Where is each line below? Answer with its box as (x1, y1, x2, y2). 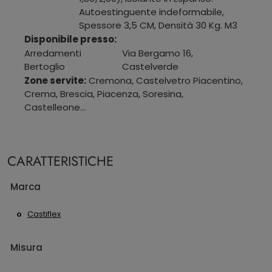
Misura (10, 241, 42, 254)
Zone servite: (24, 73, 86, 87)
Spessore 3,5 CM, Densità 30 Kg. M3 (79, 18, 237, 32)
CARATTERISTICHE (7, 151, 114, 171)
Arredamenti (24, 46, 81, 59)
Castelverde (121, 59, 178, 73)
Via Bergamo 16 (121, 46, 191, 59)
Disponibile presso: (24, 32, 117, 46)
